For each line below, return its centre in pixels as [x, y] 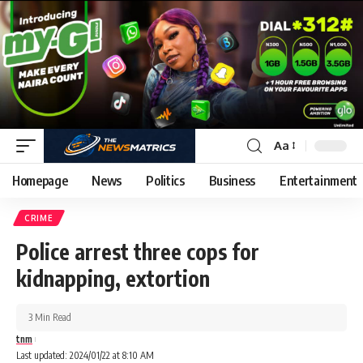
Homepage [40, 180]
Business [232, 180]
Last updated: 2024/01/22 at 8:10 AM [85, 355]
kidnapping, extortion [113, 278]
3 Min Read [50, 317]
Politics [165, 180]
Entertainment [318, 180]
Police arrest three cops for [138, 251]
